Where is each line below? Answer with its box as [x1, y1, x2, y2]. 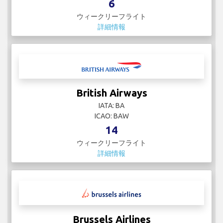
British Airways [76, 87, 147, 99]
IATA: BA [99, 102, 124, 110]
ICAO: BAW [94, 112, 129, 120]
